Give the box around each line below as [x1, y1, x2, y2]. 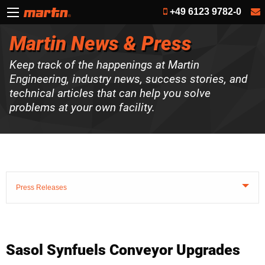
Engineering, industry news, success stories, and [9, 72, 247, 86]
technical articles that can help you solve [9, 86, 211, 101]
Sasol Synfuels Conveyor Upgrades [6, 241, 240, 259]
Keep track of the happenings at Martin [9, 58, 199, 72]
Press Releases [16, 183, 67, 192]
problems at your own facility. [9, 101, 155, 115]
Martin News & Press [9, 31, 192, 55]
